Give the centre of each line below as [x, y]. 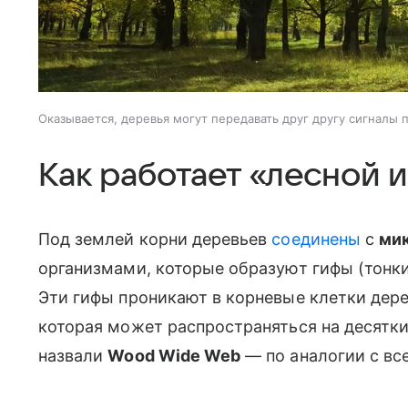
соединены [316, 240]
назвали [73, 356]
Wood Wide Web [174, 356]
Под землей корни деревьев [155, 240]
